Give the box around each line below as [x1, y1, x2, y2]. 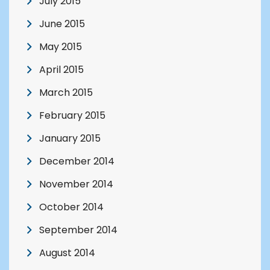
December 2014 [39, 154, 115, 168]
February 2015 [39, 108, 105, 122]
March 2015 [39, 85, 93, 99]
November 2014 [39, 177, 113, 191]
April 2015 [39, 62, 84, 77]
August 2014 [39, 245, 95, 260]
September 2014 [39, 222, 118, 237]
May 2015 [39, 39, 82, 54]
